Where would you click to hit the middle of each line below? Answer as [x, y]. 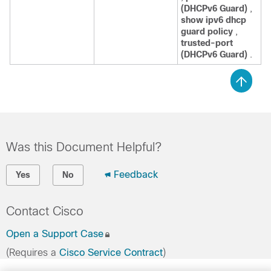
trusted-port [207, 43]
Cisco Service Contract [111, 253]
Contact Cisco [45, 211]
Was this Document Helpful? [84, 147]
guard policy [208, 31]
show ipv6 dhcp [214, 20]
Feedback [136, 175]
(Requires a [33, 253]
